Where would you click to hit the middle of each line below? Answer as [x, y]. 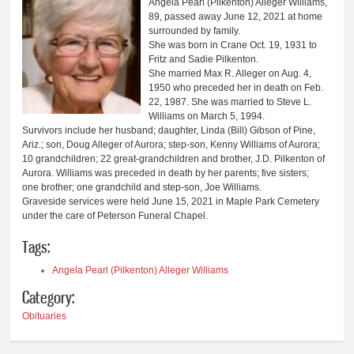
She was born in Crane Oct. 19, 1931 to [233, 45]
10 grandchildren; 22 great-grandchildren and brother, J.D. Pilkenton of [174, 159]
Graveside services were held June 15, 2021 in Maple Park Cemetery [171, 202]
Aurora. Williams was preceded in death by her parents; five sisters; [166, 173]
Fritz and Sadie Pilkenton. [204, 60]
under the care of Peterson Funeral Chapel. [115, 216]
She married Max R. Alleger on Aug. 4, [230, 74]
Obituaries [45, 316]
